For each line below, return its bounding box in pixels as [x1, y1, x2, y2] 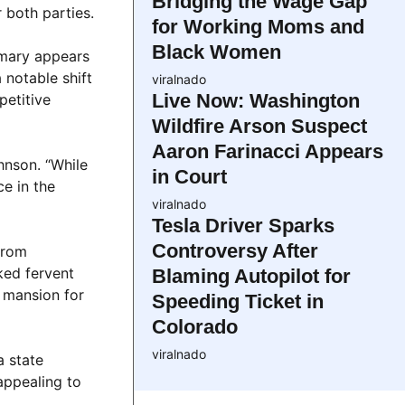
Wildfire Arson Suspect [152, 115, 367, 137]
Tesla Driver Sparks [152, 214, 334, 237]
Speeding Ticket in [152, 290, 324, 313]
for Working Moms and [152, 15, 364, 38]
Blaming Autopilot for [152, 265, 351, 287]
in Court [152, 165, 227, 188]
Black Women [152, 41, 281, 63]
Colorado [152, 316, 238, 338]
